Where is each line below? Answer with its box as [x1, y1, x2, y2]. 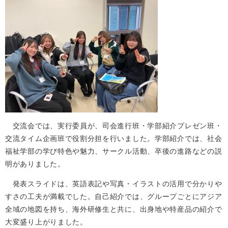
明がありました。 [5, 160, 65, 168]
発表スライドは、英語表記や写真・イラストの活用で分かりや [5, 180, 222, 188]
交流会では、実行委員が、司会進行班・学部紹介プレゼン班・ [5, 122, 222, 130]
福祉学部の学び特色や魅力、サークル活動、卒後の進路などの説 [5, 147, 222, 155]
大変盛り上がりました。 [5, 218, 88, 226]
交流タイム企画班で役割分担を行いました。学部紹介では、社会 [5, 134, 222, 142]
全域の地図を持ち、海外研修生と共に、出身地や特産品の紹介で [5, 205, 222, 213]
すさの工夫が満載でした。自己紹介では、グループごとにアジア [5, 192, 222, 201]
